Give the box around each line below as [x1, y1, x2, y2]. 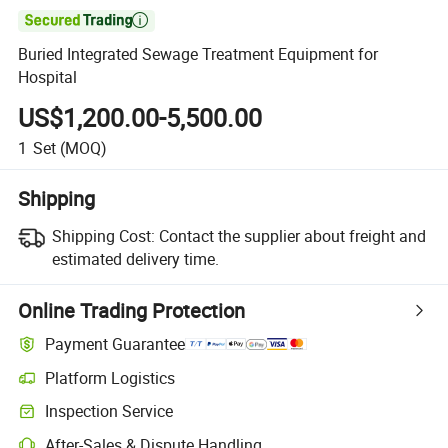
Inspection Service [45, 400, 174, 423]
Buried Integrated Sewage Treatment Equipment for [18, 43, 379, 66]
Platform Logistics [45, 366, 176, 389]
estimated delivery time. [51, 247, 219, 270]
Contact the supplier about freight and [158, 224, 426, 247]
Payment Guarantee [45, 333, 186, 356]
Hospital [18, 66, 78, 89]
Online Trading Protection [18, 296, 246, 324]
